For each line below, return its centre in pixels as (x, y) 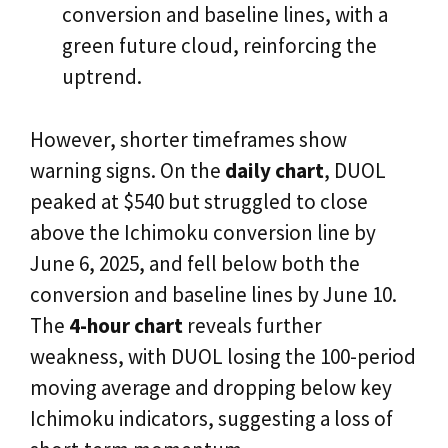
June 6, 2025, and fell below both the (195, 263)
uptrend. (101, 77)
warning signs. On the (127, 170)
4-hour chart (126, 325)
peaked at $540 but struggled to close (199, 201)
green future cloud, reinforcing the (219, 46)
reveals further (252, 325)
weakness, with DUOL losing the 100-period (223, 356)
